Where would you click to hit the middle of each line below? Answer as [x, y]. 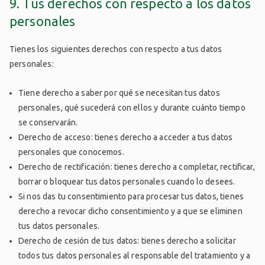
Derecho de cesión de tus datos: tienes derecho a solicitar [127, 241]
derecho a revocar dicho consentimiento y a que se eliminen [130, 211]
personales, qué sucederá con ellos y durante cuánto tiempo [132, 108]
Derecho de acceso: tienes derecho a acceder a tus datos [126, 138]
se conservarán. [48, 123]
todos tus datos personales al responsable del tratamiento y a [135, 256]
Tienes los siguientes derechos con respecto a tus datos [116, 49]
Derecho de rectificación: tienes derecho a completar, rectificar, [137, 167]
